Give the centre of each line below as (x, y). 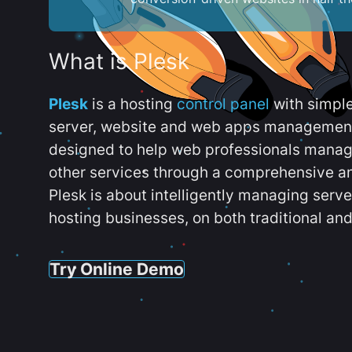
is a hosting (132, 104)
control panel (223, 104)
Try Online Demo (117, 268)
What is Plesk (119, 62)
